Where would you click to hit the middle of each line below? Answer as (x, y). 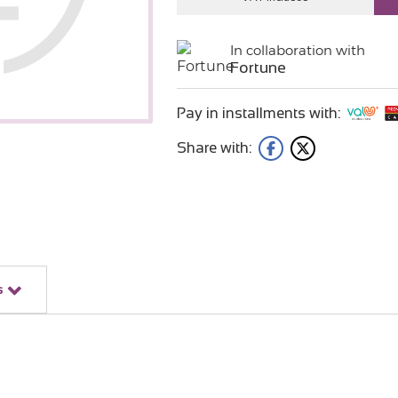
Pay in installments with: (258, 113)
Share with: (214, 148)
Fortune (258, 68)
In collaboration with (297, 50)
